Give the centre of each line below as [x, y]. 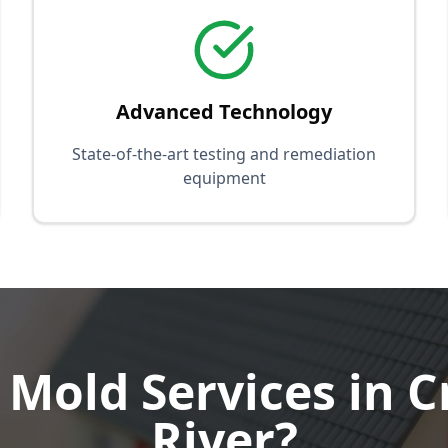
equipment [224, 178]
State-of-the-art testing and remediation [224, 154]
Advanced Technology [224, 111]
